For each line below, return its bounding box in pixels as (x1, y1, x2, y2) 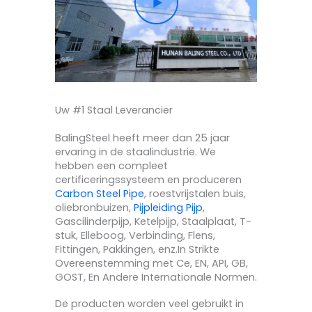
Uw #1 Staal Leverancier (55, 103, 173, 118)
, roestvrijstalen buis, (144, 187, 246, 201)
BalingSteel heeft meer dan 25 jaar (55, 131, 230, 146)
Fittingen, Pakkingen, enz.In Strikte (55, 242, 219, 257)
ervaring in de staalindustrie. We (55, 145, 216, 159)
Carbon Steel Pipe (55, 187, 144, 201)
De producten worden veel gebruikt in (55, 296, 244, 311)
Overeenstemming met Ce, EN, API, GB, (55, 256, 248, 271)
